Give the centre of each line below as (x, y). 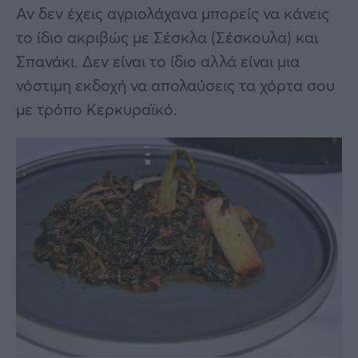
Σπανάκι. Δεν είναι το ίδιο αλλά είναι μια (158, 61)
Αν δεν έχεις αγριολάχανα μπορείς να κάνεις (173, 13)
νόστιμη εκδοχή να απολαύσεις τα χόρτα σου (175, 85)
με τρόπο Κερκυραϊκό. (97, 109)
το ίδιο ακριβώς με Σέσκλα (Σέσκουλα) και (167, 37)
